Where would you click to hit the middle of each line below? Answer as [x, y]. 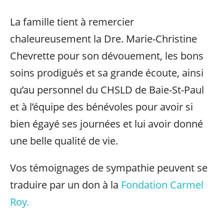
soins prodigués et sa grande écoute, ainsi [107, 73]
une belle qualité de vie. [64, 141]
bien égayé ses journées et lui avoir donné [106, 124]
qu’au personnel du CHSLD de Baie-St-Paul [107, 90]
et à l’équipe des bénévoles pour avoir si [101, 107]
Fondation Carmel [161, 185]
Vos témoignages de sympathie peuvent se [109, 168]
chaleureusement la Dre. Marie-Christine [103, 39]
